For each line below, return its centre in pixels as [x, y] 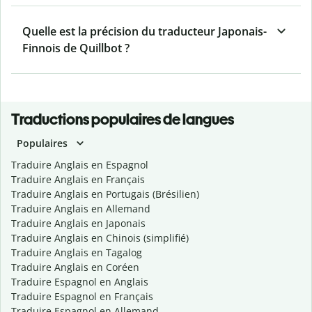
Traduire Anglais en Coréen [75, 267]
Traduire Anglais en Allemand [81, 209]
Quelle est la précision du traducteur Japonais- [145, 32]
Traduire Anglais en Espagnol [80, 165]
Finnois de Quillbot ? [76, 48]
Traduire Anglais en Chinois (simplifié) [100, 238]
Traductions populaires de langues [123, 120]
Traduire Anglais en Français [78, 180]
